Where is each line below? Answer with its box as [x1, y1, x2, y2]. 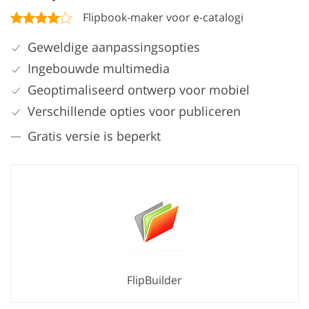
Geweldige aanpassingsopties [28, 38, 200, 55]
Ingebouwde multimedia [28, 59, 170, 77]
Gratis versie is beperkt [28, 127, 161, 144]
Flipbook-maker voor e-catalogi [83, 9, 243, 25]
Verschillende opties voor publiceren [28, 102, 241, 119]
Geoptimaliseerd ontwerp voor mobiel [28, 81, 250, 98]
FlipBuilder [127, 272, 182, 288]
